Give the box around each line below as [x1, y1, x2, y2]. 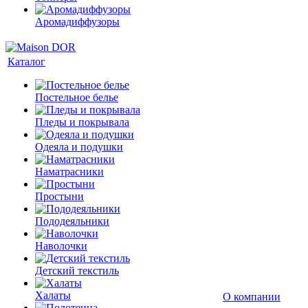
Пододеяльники [35, 215, 109, 227]
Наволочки [35, 240, 87, 252]
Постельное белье [35, 91, 118, 103]
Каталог [8, 56, 45, 67]
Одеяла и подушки [35, 141, 123, 153]
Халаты [35, 289, 71, 301]
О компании [223, 291, 280, 302]
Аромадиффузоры [35, 16, 120, 27]
